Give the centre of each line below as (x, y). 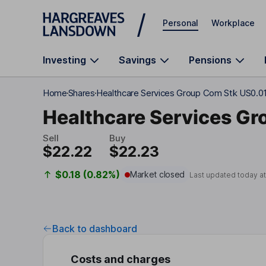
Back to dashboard (95, 229)
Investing (64, 60)
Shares (81, 93)
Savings (137, 60)
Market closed (157, 174)
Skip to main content (85, 15)
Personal (180, 23)
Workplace (233, 23)
